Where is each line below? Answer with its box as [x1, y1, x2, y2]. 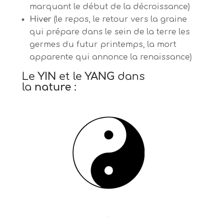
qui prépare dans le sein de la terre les [29, 28, 190, 37]
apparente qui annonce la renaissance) [29, 53, 192, 62]
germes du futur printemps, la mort [29, 40, 176, 49]
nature [34, 81, 71, 93]
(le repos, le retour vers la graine [53, 15, 187, 24]
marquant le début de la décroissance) [29, 2, 190, 12]
